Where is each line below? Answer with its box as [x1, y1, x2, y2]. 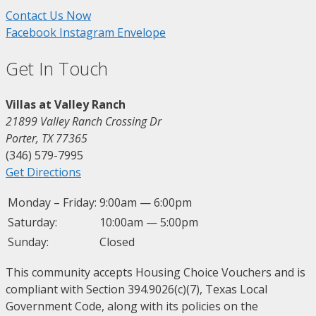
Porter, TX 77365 [6, 130, 87, 147]
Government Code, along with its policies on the [6, 298, 258, 315]
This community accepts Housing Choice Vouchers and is [6, 265, 305, 281]
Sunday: [8, 234, 49, 250]
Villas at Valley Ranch [6, 97, 126, 113]
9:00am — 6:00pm [99, 195, 192, 211]
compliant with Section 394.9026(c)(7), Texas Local [6, 281, 267, 298]
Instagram [59, 24, 114, 40]
